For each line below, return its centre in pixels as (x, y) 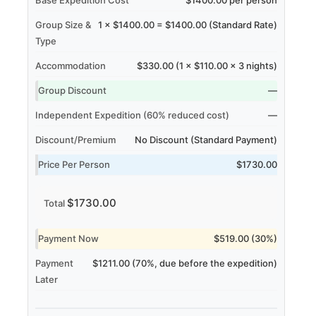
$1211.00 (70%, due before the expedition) (185, 263)
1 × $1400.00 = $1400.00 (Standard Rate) (188, 24)
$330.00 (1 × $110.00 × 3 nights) (207, 65)
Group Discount (72, 90)
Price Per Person (74, 164)
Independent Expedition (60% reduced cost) (132, 115)
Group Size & (63, 24)
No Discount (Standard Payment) (206, 139)
